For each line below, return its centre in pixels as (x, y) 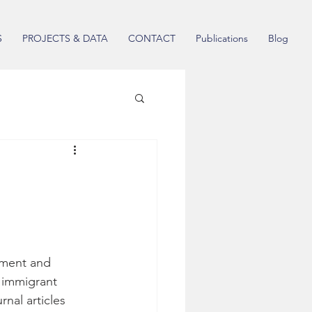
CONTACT (151, 38)
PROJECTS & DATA (65, 38)
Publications (221, 38)
